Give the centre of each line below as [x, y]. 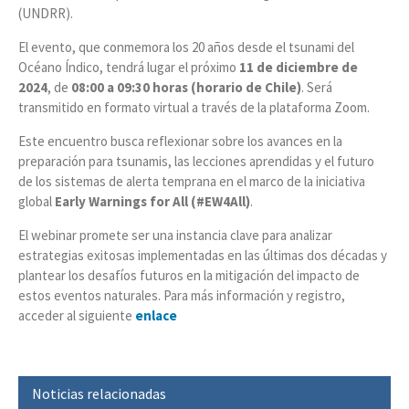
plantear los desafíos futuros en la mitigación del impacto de [189, 275]
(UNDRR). [46, 13]
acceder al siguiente [77, 315]
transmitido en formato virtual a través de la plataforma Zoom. [194, 107]
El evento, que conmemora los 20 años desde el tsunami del [186, 47]
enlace [156, 315]
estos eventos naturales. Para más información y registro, [182, 295]
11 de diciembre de [299, 67]
